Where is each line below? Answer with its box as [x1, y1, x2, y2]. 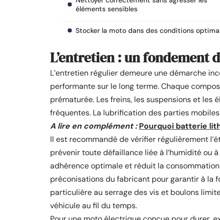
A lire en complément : [50, 121, 137, 131]
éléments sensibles [76, 4, 137, 13]
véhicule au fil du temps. [50, 200, 137, 211]
